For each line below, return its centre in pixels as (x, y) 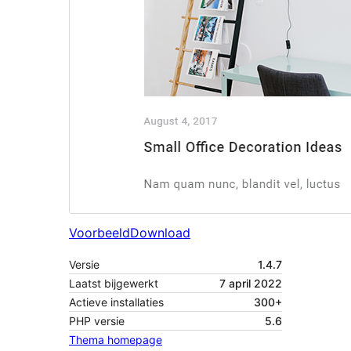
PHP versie (97, 321)
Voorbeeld (100, 233)
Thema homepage (116, 340)
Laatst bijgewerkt (114, 284)
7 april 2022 (251, 284)
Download (160, 233)
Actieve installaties (116, 302)
